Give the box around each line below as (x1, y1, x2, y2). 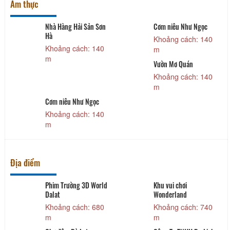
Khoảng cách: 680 (45, 201, 104, 212)
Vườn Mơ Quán (154, 58, 194, 69)
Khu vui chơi (154, 179, 187, 190)
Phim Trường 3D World (45, 179, 107, 190)
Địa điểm (10, 156, 40, 169)
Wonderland (154, 188, 187, 200)
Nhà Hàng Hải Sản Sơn (45, 21, 106, 32)
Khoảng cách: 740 (154, 201, 213, 212)
